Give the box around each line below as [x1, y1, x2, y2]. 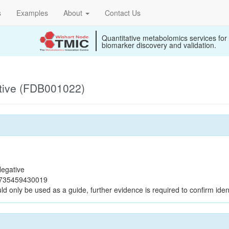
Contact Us [105, 8, 141, 18]
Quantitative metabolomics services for [102, 33, 227, 43]
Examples [16, 8, 48, 18]
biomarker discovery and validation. [102, 40, 216, 50]
